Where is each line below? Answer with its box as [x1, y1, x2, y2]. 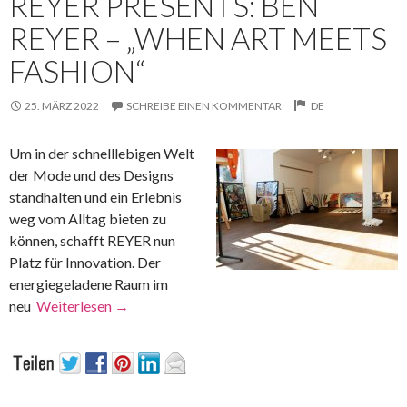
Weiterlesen [36, 296, 114, 314]
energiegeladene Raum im [9, 274, 168, 293]
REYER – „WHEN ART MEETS [9, 19, 387, 56]
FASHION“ [9, 52, 145, 89]
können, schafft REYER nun [9, 231, 175, 249]
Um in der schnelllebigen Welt [9, 144, 194, 162]
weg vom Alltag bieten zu [9, 209, 166, 227]
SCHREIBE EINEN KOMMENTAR [126, 98, 282, 113]
